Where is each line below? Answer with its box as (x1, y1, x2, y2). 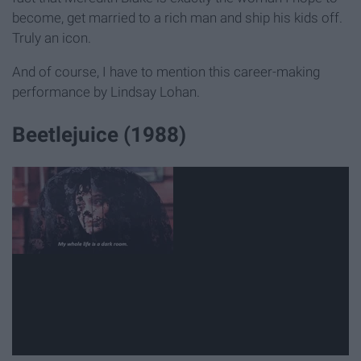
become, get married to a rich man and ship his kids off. (12, 9, 342, 26)
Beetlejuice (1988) (12, 122, 186, 147)
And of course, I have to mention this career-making (12, 63, 320, 80)
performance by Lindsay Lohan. (12, 83, 200, 100)
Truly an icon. (12, 29, 91, 46)
